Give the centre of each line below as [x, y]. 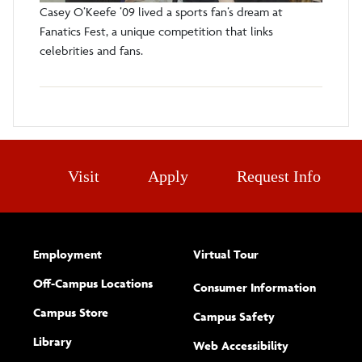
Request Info [278, 177]
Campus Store [71, 313]
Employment [67, 255]
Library [53, 342]
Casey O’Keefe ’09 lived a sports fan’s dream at [161, 12]
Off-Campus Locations [93, 284]
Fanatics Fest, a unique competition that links [156, 32]
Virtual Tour [226, 255]
